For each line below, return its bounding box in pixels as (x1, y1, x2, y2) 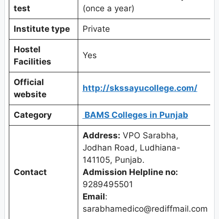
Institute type (13, 24, 70, 34)
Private (82, 24, 110, 34)
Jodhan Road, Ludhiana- (82, 143, 180, 153)
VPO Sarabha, (120, 131, 178, 141)
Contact (13, 167, 47, 177)
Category (13, 110, 52, 120)
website (13, 89, 46, 100)
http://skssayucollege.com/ (82, 83, 197, 93)
